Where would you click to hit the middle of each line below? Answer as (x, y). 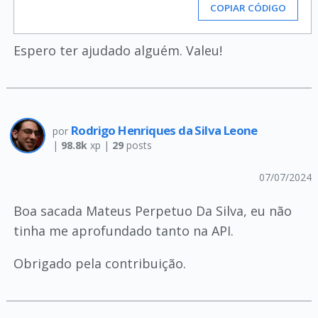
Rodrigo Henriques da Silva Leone (164, 130)
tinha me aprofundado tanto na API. (123, 231)
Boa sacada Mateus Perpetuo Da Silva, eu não (152, 211)
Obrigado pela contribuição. (99, 263)
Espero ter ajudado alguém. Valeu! (117, 50)
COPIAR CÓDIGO (248, 8)
